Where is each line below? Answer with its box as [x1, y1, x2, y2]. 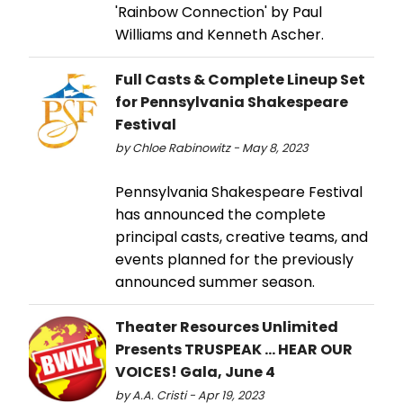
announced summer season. [115, 272, 315, 293]
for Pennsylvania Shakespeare [115, 92, 348, 113]
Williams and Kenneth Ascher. [115, 24, 324, 46]
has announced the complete [115, 204, 326, 226]
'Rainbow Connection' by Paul [115, 2, 322, 23]
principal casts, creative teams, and [115, 227, 368, 248]
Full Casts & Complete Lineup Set [115, 69, 365, 91]
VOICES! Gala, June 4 [115, 362, 275, 383]
